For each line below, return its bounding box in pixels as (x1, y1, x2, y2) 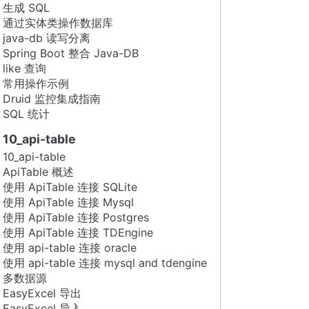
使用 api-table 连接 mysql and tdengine (3, 255, 207, 270)
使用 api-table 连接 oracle (3, 240, 137, 255)
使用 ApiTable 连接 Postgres (3, 210, 149, 224)
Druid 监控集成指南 (3, 91, 101, 106)
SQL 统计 (3, 106, 50, 121)
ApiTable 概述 (3, 164, 74, 179)
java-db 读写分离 (3, 30, 90, 45)
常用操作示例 (3, 76, 69, 90)
